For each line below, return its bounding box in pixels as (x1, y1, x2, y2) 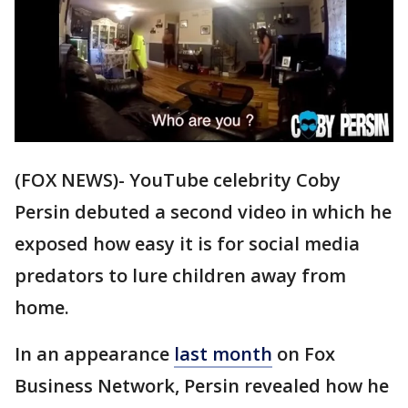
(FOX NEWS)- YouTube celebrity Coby (15, 168, 341, 193)
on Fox (272, 342, 335, 367)
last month (174, 342, 272, 367)
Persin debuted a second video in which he (15, 199, 392, 225)
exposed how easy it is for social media (15, 231, 360, 257)
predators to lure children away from (15, 263, 346, 289)
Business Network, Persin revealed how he (15, 373, 389, 399)
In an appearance (15, 342, 174, 367)
